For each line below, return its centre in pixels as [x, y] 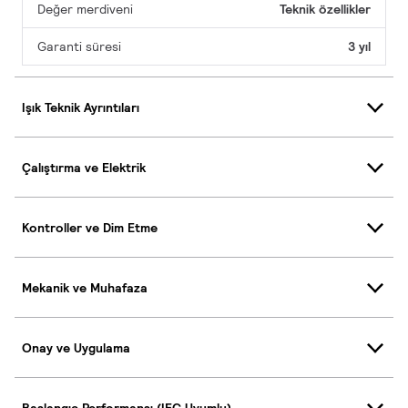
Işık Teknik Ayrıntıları [81, 107]
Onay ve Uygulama [76, 347]
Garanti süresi [79, 47]
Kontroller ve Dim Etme [90, 227]
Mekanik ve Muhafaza [85, 287]
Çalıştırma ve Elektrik [84, 167]
